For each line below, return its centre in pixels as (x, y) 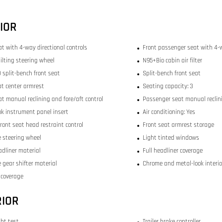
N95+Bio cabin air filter (172, 61)
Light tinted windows (171, 138)
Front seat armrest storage (178, 125)
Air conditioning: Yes (169, 112)
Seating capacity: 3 (167, 86)
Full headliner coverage (172, 151)
